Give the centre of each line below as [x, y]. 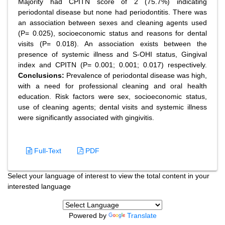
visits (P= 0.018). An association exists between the [113, 44]
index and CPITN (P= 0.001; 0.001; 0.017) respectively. [113, 65]
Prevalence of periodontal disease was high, [137, 75]
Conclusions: [42, 75]
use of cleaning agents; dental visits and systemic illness [113, 107]
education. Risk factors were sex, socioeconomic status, [113, 96]
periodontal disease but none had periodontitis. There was [113, 12]
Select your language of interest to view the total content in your [108, 176]
